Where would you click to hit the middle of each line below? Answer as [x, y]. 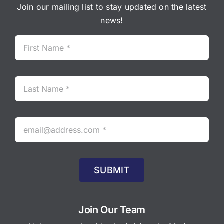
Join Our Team [112, 210]
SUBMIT [112, 170]
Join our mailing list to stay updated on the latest [112, 7]
